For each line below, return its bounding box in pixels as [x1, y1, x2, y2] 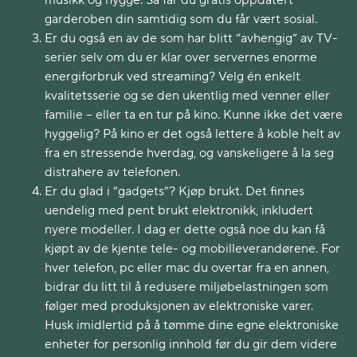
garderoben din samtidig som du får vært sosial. [45, 11, 317, 27]
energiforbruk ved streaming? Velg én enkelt [45, 69, 300, 84]
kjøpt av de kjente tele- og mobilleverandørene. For [45, 241, 340, 257]
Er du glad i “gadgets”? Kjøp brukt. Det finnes [45, 183, 304, 199]
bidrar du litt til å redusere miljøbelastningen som [45, 279, 328, 295]
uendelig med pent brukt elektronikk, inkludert [45, 202, 313, 218]
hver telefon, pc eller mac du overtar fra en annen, [45, 260, 329, 276]
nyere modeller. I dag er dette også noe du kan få [45, 222, 325, 237]
